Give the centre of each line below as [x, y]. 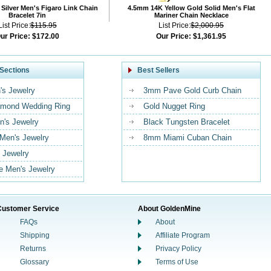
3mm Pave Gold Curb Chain [192, 90]
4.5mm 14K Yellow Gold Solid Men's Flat [191, 8]
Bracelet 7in [27, 15]
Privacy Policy [178, 249]
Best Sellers [158, 70]
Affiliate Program [183, 235]
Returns [33, 249]
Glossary [34, 262]
